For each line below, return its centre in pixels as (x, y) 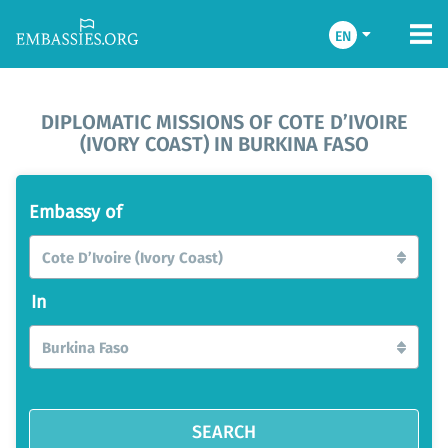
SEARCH (224, 430)
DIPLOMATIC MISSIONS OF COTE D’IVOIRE (224, 121)
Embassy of (75, 211)
